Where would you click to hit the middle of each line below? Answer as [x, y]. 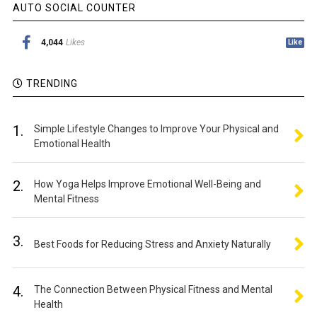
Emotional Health [72, 144]
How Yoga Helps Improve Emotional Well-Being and [147, 184]
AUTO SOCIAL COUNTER [74, 8]
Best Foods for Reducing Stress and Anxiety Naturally [152, 244]
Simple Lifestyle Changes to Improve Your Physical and [156, 129]
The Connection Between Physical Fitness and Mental [153, 289]
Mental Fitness [66, 199]
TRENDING [50, 83]
